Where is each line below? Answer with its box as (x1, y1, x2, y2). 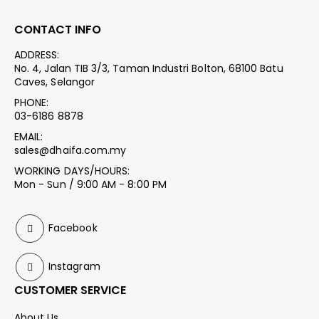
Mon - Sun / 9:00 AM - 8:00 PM (14, 177, 167, 192)
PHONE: (14, 95, 49, 110)
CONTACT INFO (14, 21, 101, 38)
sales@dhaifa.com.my (14, 142, 127, 157)
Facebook (46, 220, 98, 235)
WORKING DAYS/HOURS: (14, 163, 130, 178)
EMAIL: (14, 129, 43, 144)
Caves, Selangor (14, 74, 95, 89)
